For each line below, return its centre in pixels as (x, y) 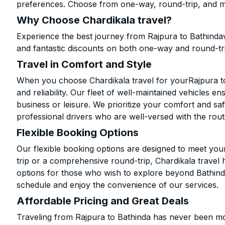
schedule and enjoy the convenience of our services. (118, 185)
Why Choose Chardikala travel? (94, 20)
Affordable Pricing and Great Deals (103, 201)
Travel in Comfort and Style (84, 64)
